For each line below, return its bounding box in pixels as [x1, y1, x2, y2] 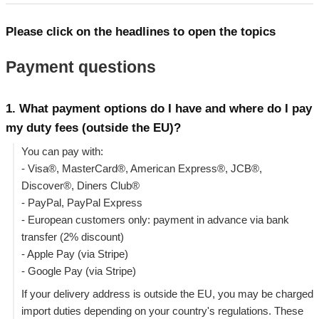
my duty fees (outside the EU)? [6, 120, 181, 135]
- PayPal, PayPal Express [21, 197, 142, 209]
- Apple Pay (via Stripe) [21, 248, 128, 261]
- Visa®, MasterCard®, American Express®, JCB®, [21, 162, 262, 175]
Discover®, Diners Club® [21, 179, 140, 192]
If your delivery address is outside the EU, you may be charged [21, 287, 313, 300]
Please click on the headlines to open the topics [6, 25, 276, 39]
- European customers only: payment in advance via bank [21, 214, 289, 226]
